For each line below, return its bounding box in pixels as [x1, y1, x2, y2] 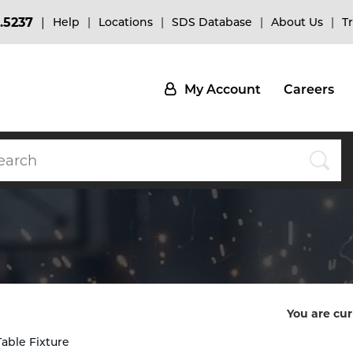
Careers [284, 82, 334, 97]
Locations [98, 14, 153, 29]
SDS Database [172, 14, 252, 29]
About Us [271, 14, 323, 29]
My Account [184, 82, 261, 97]
